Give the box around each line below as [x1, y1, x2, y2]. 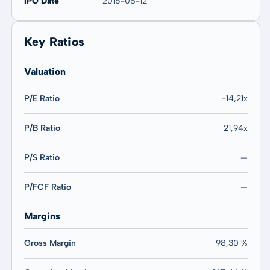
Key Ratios [24, 34, 85, 49]
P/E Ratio [24, 93, 60, 104]
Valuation [24, 66, 66, 77]
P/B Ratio [24, 123, 60, 133]
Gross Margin [24, 238, 76, 248]
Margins [24, 210, 60, 222]
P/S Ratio [24, 152, 60, 163]
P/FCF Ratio [24, 182, 71, 192]
